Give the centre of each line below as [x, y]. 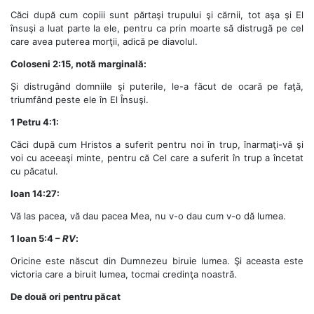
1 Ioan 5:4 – [36, 238]
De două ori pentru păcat [66, 296]
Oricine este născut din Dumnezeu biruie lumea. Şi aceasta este [157, 260]
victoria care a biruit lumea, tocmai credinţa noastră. [124, 274]
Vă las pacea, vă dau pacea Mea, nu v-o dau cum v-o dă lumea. [148, 216]
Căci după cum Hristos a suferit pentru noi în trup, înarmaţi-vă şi [157, 144]
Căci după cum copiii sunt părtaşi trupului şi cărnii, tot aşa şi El [157, 14]
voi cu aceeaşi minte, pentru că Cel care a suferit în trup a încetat [157, 157]
